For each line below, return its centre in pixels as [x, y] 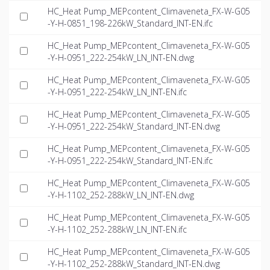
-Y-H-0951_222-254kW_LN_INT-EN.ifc [117, 92]
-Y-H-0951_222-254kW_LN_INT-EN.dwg [121, 58]
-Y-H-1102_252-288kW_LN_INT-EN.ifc [117, 230]
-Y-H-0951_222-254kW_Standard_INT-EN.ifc [130, 161]
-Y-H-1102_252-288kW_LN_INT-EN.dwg [121, 195]
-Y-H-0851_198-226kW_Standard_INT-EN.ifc [130, 24]
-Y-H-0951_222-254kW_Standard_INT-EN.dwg [134, 127]
